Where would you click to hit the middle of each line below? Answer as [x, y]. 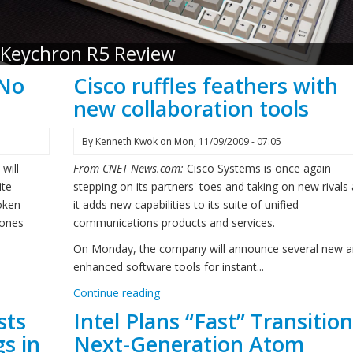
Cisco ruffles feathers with [205, 85]
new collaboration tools [191, 108]
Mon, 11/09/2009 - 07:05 [227, 141]
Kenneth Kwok [126, 141]
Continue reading [116, 293]
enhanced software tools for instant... [168, 267]
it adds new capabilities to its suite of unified [186, 204]
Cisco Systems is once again [258, 168]
